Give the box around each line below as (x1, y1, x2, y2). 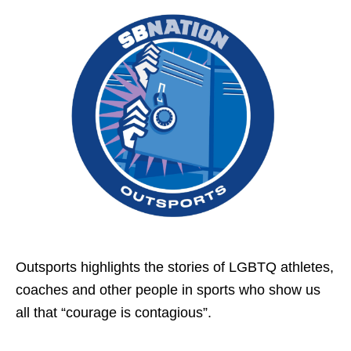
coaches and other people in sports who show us (16, 281, 320, 298)
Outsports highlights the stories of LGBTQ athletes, (16, 259, 334, 275)
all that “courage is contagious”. (16, 304, 212, 320)
